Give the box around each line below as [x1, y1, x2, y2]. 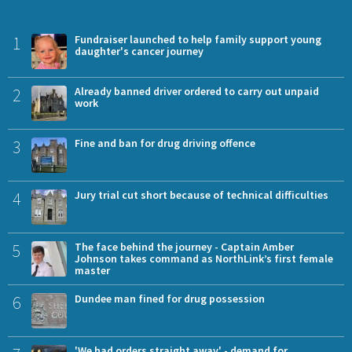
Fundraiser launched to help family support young [75, 31, 321, 46]
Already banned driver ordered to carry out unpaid [75, 83, 319, 98]
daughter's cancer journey [75, 43, 203, 58]
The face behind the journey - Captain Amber [75, 239, 294, 254]
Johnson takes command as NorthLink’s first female [75, 251, 333, 266]
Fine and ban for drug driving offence [75, 135, 255, 150]
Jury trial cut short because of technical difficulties [75, 187, 328, 202]
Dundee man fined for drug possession [75, 291, 265, 306]
